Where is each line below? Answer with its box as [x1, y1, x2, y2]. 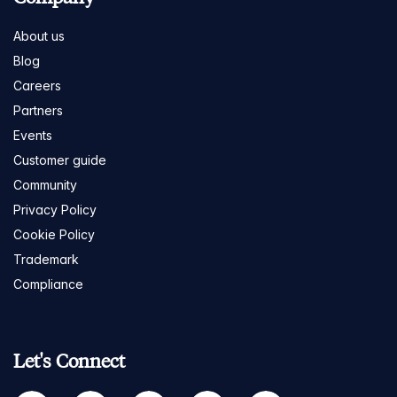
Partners [13, 103, 63, 119]
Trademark [13, 252, 79, 268]
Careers [13, 78, 61, 94]
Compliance [13, 276, 83, 292]
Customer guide [13, 152, 106, 168]
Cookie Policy [13, 227, 95, 243]
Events [13, 128, 52, 144]
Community [13, 177, 77, 193]
